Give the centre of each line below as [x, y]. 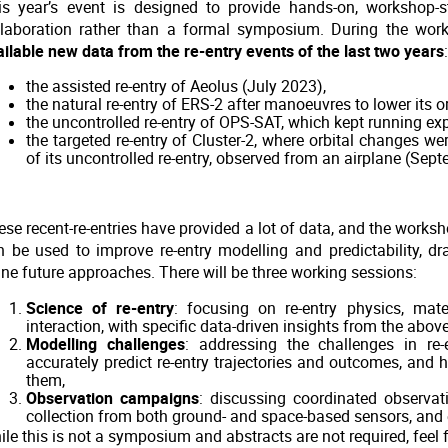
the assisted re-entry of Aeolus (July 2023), [175, 87]
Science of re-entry [100, 309]
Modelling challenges [105, 345]
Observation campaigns [112, 399]
